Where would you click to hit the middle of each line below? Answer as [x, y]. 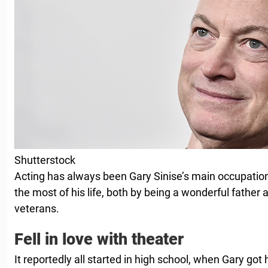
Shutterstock [45, 160]
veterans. [37, 208]
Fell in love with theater [99, 239]
